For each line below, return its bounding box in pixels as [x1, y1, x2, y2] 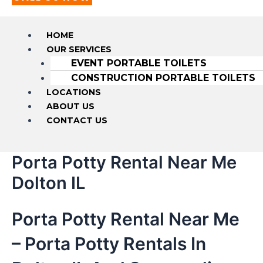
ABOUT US [46, 100, 95, 112]
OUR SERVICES [46, 43, 112, 55]
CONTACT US [46, 114, 107, 126]
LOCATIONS [46, 86, 101, 97]
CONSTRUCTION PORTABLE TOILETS [70, 72, 255, 83]
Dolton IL [12, 172, 86, 193]
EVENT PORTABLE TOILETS [70, 57, 207, 69]
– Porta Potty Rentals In [12, 232, 206, 254]
